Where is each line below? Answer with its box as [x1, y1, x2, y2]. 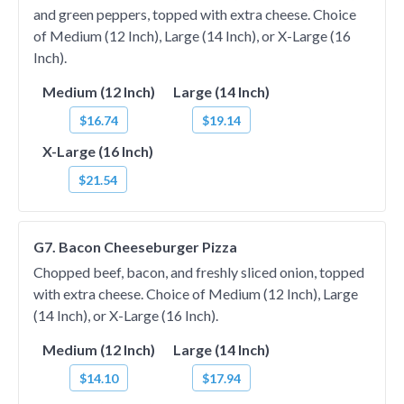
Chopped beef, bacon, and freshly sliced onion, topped [33, 263, 364, 280]
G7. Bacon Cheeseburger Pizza [33, 238, 237, 255]
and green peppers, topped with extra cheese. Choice [33, 5, 356, 23]
